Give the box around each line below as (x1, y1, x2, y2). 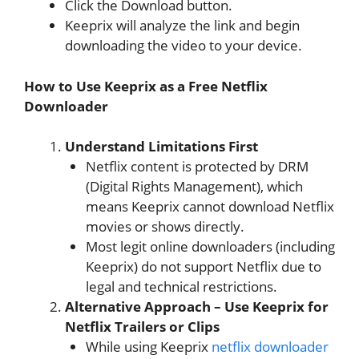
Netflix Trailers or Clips (65, 317, 220, 337)
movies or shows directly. (85, 217, 244, 236)
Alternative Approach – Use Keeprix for (65, 297, 329, 317)
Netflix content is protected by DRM (85, 157, 309, 176)
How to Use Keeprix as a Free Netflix (24, 76, 268, 95)
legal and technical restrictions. (85, 277, 277, 296)
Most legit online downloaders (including (85, 237, 335, 256)
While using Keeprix (85, 337, 212, 357)
